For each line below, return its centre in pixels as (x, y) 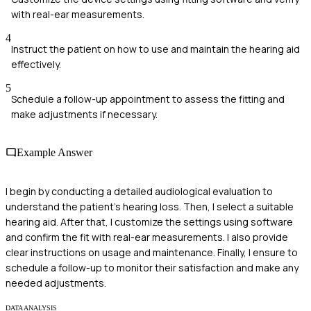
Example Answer (54, 153)
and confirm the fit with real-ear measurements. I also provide (147, 237)
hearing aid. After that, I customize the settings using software (149, 221)
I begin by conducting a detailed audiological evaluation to (139, 191)
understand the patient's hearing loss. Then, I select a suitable (150, 206)
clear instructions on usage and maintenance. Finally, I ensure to (152, 252)
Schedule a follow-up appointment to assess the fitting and (148, 99)
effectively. (36, 65)
